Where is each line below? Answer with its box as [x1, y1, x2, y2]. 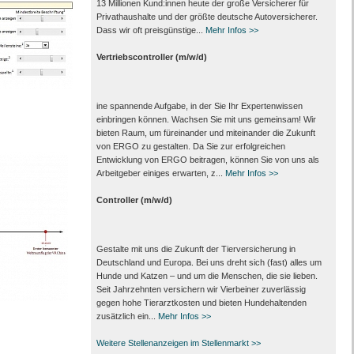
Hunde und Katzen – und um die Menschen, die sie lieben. [96, 271, 318, 281]
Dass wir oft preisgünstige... [96, 25, 205, 35]
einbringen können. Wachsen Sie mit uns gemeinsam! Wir [96, 115, 316, 124]
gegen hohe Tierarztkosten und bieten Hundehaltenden [96, 298, 307, 307]
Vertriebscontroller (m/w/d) [96, 52, 207, 62]
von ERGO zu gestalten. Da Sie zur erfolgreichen [96, 141, 285, 151]
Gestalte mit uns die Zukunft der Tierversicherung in [96, 244, 296, 254]
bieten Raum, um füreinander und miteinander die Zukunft [96, 128, 315, 137]
